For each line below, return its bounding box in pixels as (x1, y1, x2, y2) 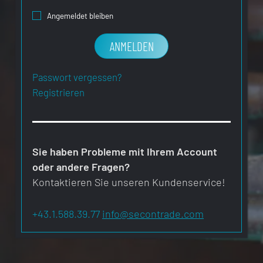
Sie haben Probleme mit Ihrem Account (32, 145, 217, 159)
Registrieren (32, 86, 85, 99)
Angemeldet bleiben (46, 11, 113, 21)
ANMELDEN (109, 38, 154, 53)
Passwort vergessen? (32, 71, 122, 83)
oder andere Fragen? (32, 160, 130, 174)
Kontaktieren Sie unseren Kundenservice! (32, 176, 225, 189)
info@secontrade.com (102, 207, 204, 221)
